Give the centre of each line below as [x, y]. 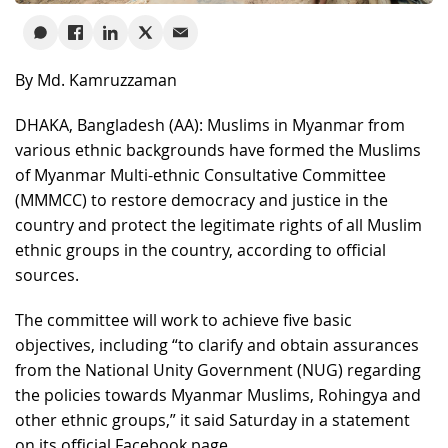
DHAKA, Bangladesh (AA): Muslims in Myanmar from [210, 124]
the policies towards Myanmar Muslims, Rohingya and [218, 394]
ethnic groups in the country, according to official [200, 249]
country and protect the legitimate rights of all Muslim [218, 224]
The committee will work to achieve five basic [183, 319]
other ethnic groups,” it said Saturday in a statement [212, 419]
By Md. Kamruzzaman [96, 79]
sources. [47, 274]
